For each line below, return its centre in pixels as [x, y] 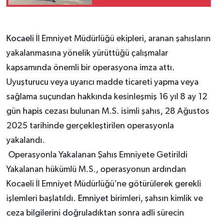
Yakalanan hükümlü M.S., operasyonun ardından [96, 170]
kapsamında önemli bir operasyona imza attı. [90, 68]
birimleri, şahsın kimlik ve [156, 199]
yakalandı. [25, 141]
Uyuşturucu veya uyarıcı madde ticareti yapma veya [102, 83]
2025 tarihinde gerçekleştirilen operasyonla [90, 126]
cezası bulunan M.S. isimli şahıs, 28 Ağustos [127, 112]
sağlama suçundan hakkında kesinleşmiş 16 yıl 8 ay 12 [107, 97]
